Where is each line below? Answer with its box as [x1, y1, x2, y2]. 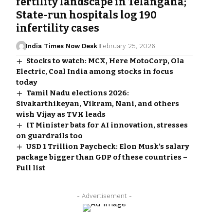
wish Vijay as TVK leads [16, 110, 106, 119]
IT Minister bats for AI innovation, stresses [26, 121, 188, 130]
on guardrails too [16, 131, 83, 141]
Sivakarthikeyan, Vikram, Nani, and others [16, 99, 179, 109]
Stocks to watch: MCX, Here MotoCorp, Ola [26, 56, 184, 66]
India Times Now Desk [26, 42, 98, 50]
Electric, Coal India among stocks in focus [16, 67, 173, 76]
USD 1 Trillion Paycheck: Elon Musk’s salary [26, 142, 189, 151]
